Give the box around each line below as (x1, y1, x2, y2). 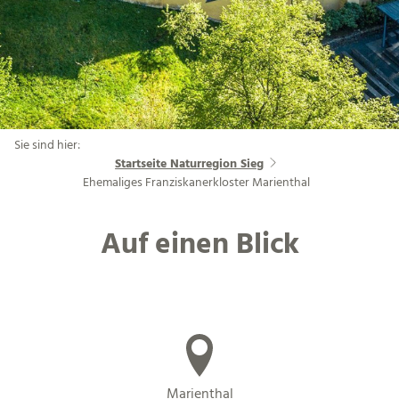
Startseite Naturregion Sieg (115, 153, 265, 175)
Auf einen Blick (100, 222, 299, 270)
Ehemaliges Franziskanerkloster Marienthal (82, 172, 310, 193)
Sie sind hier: (14, 134, 80, 156)
